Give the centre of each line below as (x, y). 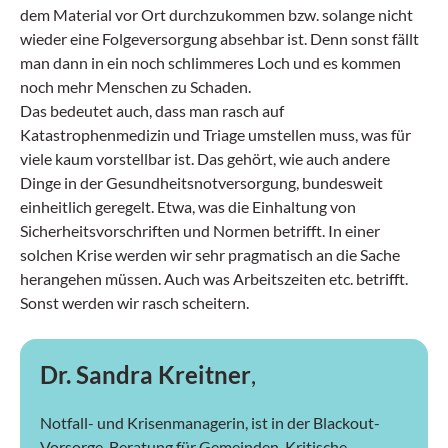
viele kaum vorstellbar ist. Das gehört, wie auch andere (205, 158)
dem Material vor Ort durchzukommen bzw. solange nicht (216, 14)
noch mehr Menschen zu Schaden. (135, 86)
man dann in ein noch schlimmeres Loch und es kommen (210, 62)
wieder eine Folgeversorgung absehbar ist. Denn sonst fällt (219, 38)
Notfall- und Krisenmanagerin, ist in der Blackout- (210, 422)
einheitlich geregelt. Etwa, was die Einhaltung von (188, 206)
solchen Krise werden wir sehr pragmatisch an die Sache (210, 254)
